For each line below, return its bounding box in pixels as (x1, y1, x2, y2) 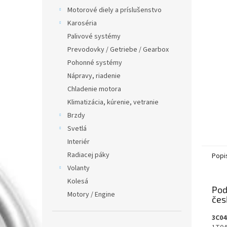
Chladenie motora (67, 84, 121, 94)
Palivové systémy (67, 31, 121, 42)
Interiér (67, 137, 90, 147)
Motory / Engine (67, 190, 115, 200)
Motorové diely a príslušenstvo (67, 5, 162, 15)
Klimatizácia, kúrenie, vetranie (67, 97, 159, 107)
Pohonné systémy (67, 58, 122, 68)
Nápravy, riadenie (67, 71, 121, 81)
